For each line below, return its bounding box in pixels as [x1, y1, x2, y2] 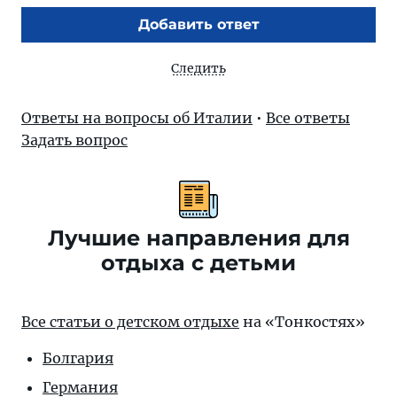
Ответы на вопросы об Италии [21, 108, 253, 127]
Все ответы [266, 108, 350, 127]
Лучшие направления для [47, 224, 350, 251]
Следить [171, 59, 226, 76]
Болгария [43, 348, 113, 367]
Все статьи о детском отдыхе [21, 312, 239, 331]
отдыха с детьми [101, 249, 296, 276]
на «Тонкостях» [239, 312, 365, 331]
